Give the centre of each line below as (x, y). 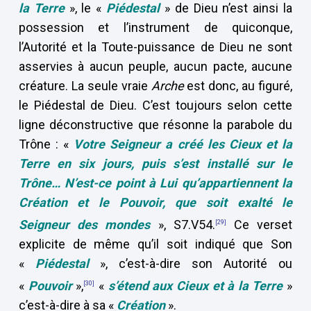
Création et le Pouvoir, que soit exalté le (155, 202)
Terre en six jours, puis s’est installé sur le (155, 163)
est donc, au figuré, (238, 86)
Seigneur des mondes (88, 225)
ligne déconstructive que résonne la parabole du (155, 125)
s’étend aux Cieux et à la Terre (195, 286)
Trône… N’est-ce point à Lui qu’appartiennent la (155, 183)
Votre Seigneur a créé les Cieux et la (183, 144)
